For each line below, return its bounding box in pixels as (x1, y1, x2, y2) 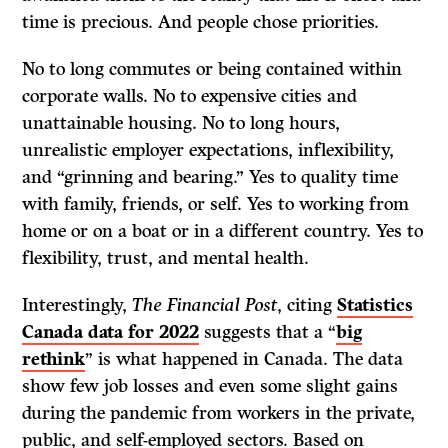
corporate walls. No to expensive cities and (22, 85, 358, 108)
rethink (22, 348, 86, 371)
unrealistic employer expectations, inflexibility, (22, 139, 395, 162)
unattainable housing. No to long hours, (22, 112, 341, 135)
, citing (277, 294, 338, 317)
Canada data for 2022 (22, 321, 200, 344)
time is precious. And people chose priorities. (22, 11, 380, 34)
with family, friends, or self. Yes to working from (22, 193, 410, 216)
